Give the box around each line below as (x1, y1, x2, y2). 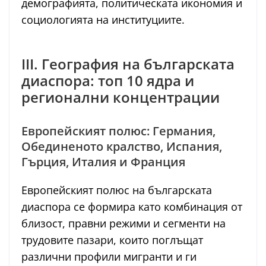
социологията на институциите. (21, 12, 185, 27)
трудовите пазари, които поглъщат (21, 233, 203, 248)
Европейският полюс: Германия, (21, 123, 216, 140)
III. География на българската (21, 54, 235, 74)
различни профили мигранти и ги (21, 249, 197, 264)
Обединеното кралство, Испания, (21, 138, 222, 155)
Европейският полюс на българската (21, 183, 212, 198)
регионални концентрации (21, 87, 220, 107)
